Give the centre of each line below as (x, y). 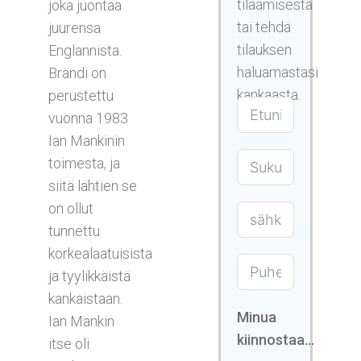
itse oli (69, 343)
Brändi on (77, 73)
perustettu (81, 95)
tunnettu (74, 230)
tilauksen (264, 49)
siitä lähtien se (93, 185)
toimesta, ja (84, 163)
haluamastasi (277, 72)
